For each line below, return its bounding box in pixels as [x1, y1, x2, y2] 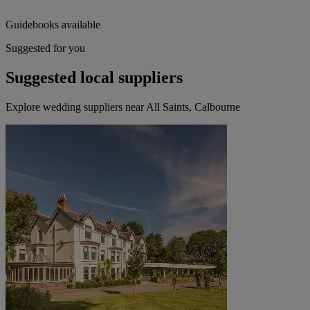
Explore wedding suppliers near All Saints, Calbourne [6, 101, 240, 113]
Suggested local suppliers [6, 69, 183, 87]
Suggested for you [6, 42, 85, 55]
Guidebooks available [6, 19, 100, 31]
